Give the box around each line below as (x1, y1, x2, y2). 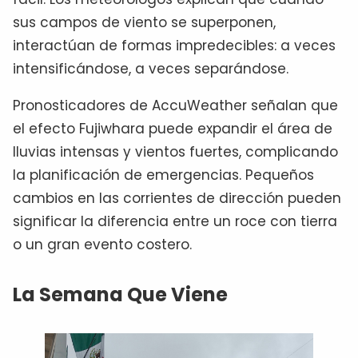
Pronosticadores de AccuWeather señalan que (13, 96, 338, 116)
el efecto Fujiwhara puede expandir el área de (13, 119, 332, 139)
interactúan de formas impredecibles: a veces (13, 36, 336, 56)
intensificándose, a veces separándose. (13, 59, 288, 79)
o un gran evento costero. (13, 235, 192, 255)
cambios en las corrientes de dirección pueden (13, 189, 341, 209)
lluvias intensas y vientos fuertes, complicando (13, 142, 338, 162)
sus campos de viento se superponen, (13, 13, 276, 33)
